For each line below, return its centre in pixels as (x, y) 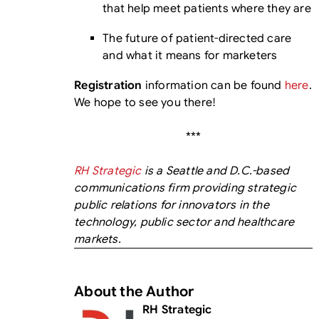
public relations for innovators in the (172, 205)
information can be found (213, 85)
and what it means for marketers (190, 56)
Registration (108, 85)
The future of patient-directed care (197, 38)
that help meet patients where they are (207, 9)
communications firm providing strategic (185, 188)
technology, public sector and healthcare (184, 222)
